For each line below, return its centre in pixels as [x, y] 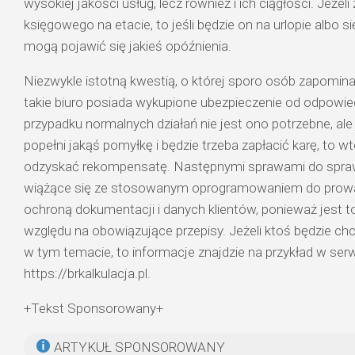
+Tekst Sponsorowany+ [94, 308]
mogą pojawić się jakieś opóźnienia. [128, 46]
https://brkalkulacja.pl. [87, 273]
